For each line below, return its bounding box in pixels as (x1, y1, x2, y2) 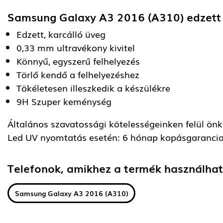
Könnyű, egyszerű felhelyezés (16, 54, 140, 68)
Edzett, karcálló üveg (16, 27, 106, 41)
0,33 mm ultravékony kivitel (16, 41, 135, 54)
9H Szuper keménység (16, 95, 111, 108)
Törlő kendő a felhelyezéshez (16, 68, 139, 81)
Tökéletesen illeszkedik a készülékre (16, 81, 170, 95)
